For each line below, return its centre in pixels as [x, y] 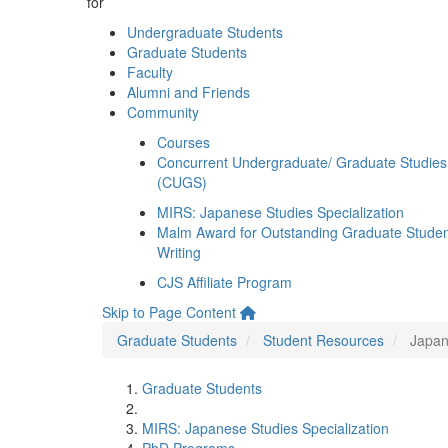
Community [163, 112]
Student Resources [323, 340]
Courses [183, 142]
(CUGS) [182, 182]
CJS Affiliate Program [224, 282]
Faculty [150, 72]
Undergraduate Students [205, 32]
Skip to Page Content [169, 312]
